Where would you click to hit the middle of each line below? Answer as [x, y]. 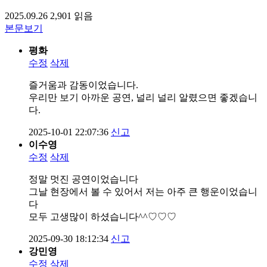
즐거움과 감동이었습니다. [83, 85]
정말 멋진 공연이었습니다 [83, 179]
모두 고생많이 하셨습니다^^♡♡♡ [103, 216]
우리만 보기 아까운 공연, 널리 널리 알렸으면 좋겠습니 [143, 97]
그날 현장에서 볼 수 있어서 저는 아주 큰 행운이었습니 [143, 191]
